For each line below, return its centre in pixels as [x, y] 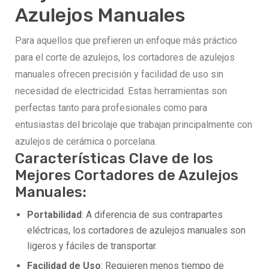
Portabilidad [54, 215]
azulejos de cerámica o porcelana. [86, 142]
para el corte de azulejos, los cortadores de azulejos [125, 58]
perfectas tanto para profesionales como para [111, 108]
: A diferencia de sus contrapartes [152, 215]
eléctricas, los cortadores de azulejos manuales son [136, 231]
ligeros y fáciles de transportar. [92, 246]
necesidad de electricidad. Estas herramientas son [121, 91]
